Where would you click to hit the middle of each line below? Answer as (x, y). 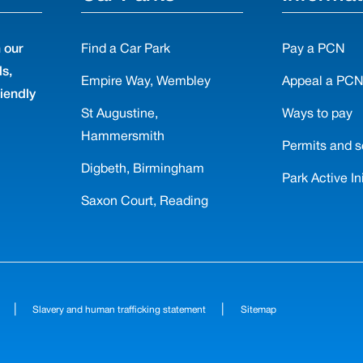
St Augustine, (120, 114)
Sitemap (258, 310)
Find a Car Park (126, 49)
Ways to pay (317, 114)
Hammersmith (123, 137)
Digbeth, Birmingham (143, 169)
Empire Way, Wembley (146, 82)
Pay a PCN (313, 49)
